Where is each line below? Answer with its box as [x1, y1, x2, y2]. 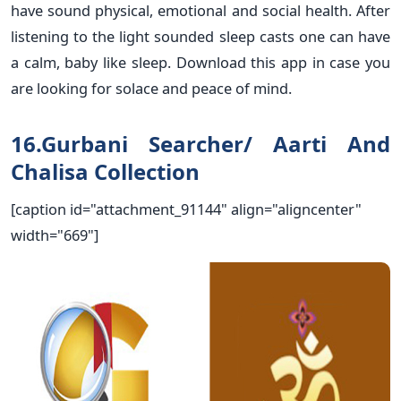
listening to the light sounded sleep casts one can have [11, 25, 390, 47]
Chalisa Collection [11, 156, 200, 186]
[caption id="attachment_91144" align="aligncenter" [11, 198, 362, 219]
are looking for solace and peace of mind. [11, 77, 292, 98]
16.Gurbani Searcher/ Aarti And [11, 128, 390, 158]
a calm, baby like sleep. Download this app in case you [11, 51, 390, 73]
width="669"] [11, 224, 98, 245]
